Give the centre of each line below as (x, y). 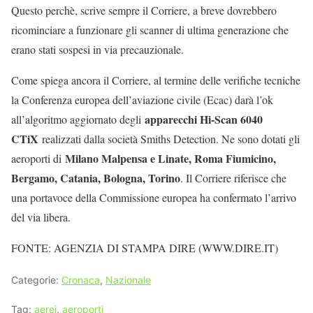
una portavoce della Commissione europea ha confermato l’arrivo (154, 198)
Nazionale (128, 280)
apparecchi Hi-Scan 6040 (204, 119)
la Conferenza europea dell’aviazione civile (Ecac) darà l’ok (142, 100)
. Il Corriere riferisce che (233, 178)
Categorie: (36, 280)
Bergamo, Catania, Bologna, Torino (96, 178)
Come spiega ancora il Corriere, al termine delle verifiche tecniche (156, 80)
